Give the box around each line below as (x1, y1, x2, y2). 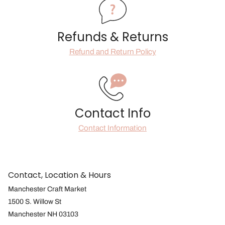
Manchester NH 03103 (8, 210, 78, 218)
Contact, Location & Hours (8, 169, 111, 181)
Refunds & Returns (57, 29, 168, 46)
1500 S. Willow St (8, 197, 61, 205)
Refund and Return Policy (69, 47, 156, 56)
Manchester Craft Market (8, 185, 86, 193)
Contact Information (78, 123, 147, 132)
